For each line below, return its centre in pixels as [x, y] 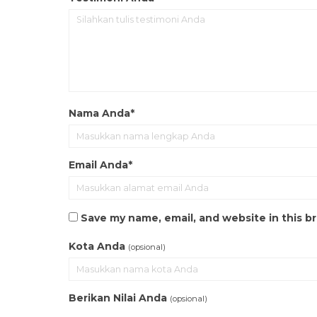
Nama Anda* [102, 113]
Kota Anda [97, 246]
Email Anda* [100, 165]
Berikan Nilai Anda [118, 298]
